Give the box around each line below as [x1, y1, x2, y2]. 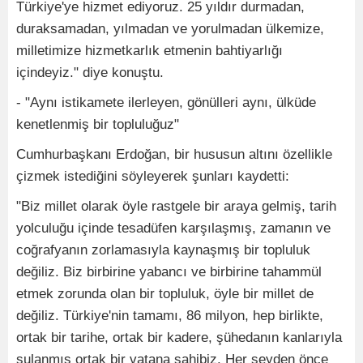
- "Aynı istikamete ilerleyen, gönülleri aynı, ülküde [16, 95, 316, 111]
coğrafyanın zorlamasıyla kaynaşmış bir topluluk [16, 242, 310, 258]
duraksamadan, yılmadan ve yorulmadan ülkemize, [16, 21, 324, 37]
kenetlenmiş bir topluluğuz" [16, 117, 179, 133]
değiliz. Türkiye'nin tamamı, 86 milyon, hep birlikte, [16, 308, 323, 324]
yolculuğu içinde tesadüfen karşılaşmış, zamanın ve [16, 220, 331, 237]
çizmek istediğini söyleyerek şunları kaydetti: [16, 169, 289, 185]
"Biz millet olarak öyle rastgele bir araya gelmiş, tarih [16, 199, 336, 215]
